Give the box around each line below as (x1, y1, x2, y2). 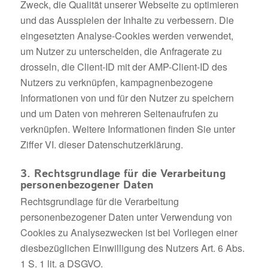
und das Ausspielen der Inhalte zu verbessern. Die (20, 13, 234, 27)
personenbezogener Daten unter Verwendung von (20, 209, 232, 224)
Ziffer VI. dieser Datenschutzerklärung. (20, 137, 183, 151)
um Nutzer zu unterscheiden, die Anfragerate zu (20, 44, 222, 58)
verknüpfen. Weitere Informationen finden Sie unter (20, 121, 235, 136)
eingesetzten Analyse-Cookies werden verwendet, (20, 28, 233, 42)
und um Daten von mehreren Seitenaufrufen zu (20, 106, 218, 120)
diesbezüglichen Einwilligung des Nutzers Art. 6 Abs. (20, 240, 245, 255)
